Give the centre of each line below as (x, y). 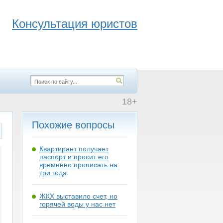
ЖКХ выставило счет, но (78, 196)
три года (53, 173)
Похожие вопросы (73, 125)
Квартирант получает (74, 149)
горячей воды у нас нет (77, 204)
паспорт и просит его (74, 157)
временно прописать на (78, 165)
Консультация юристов (75, 24)
